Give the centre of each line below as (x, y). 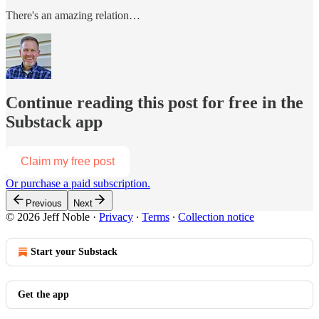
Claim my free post (68, 161)
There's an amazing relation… (73, 15)
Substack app (54, 121)
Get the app (43, 294)
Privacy (116, 216)
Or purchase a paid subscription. (78, 183)
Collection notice (216, 216)
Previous (44, 203)
